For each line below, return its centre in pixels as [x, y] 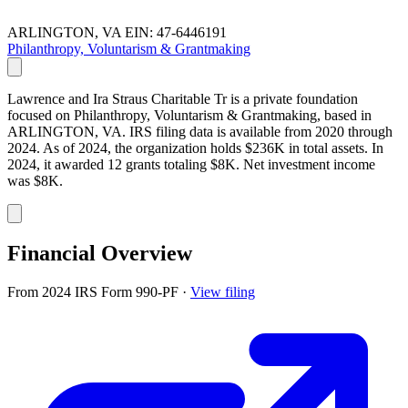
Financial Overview [100, 253]
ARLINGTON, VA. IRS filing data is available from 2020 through [200, 131]
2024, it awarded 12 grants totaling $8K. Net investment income [191, 164]
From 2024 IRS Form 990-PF [95, 291]
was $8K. [35, 180]
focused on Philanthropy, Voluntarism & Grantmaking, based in [189, 115]
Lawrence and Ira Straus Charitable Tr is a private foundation [183, 98]
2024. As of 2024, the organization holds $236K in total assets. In [195, 148]
